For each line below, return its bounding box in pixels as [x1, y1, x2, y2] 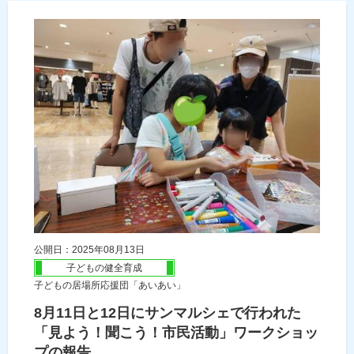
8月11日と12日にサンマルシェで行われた [34, 305, 301, 322]
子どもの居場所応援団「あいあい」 [34, 280, 186, 292]
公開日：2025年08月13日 [34, 244, 145, 256]
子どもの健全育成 [66, 262, 142, 274]
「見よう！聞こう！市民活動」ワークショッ [34, 325, 318, 341]
